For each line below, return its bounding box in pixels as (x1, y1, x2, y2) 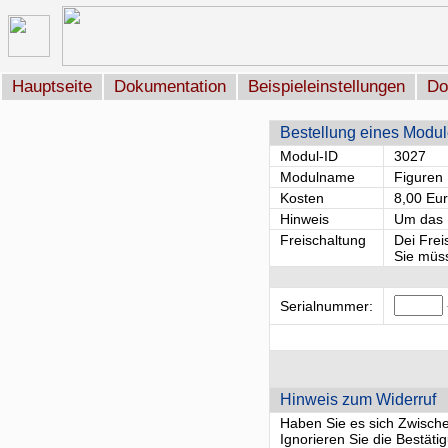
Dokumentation (114, 77, 226, 96)
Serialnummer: (280, 298, 373, 314)
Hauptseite (12, 77, 92, 96)
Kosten (280, 190, 324, 206)
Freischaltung (280, 232, 366, 248)
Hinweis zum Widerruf (280, 391, 436, 408)
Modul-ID (280, 148, 338, 164)
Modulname (280, 169, 355, 185)
